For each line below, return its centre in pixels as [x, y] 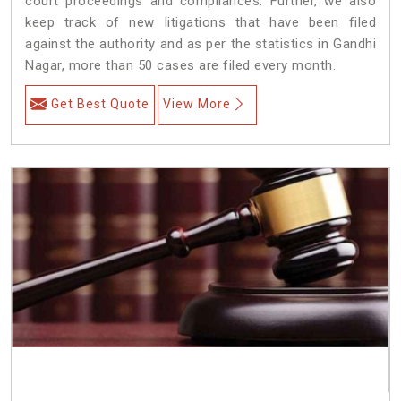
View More [197, 103]
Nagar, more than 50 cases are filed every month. [180, 65]
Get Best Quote [100, 103]
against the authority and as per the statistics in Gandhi [200, 43]
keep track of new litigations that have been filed [200, 22]
